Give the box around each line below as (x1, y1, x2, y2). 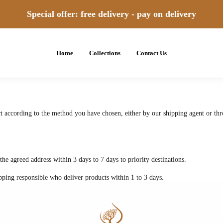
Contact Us (136, 49, 167, 57)
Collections (89, 49, 120, 57)
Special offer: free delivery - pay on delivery (27, 9, 196, 19)
